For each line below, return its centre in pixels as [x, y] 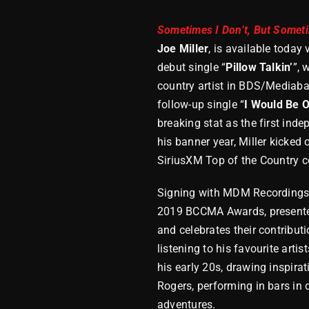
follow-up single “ [201, 104]
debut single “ [191, 67]
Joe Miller [183, 48]
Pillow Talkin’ [259, 67]
